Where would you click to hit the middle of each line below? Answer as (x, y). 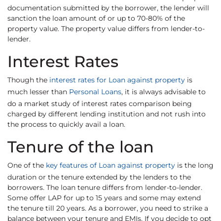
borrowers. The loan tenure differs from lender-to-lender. (105, 188)
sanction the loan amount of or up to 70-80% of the (96, 18)
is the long (194, 166)
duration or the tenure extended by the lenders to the (99, 177)
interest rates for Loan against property (117, 80)
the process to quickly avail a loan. (66, 125)
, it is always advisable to (164, 92)
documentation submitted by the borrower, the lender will (108, 8)
